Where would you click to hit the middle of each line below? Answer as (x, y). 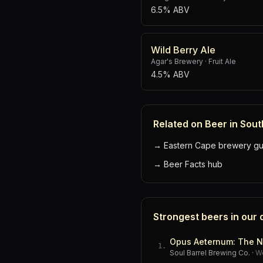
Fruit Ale (222, 61)
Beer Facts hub (193, 164)
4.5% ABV (170, 74)
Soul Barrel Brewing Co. (210, 253)
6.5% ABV (170, 10)
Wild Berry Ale (183, 50)
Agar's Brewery (177, 61)
